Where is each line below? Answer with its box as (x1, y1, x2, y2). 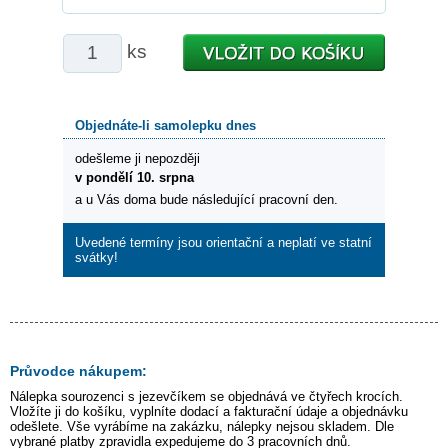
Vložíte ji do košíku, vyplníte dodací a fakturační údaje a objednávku (10, 404, 408, 420)
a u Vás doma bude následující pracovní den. (75, 192, 338, 208)
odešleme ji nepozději (75, 151, 200, 167)
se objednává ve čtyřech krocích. (206, 389, 403, 405)
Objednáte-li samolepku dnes (75, 118, 256, 134)
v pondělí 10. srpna (75, 170, 194, 186)
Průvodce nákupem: (10, 363, 147, 380)
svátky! (75, 250, 118, 266)
